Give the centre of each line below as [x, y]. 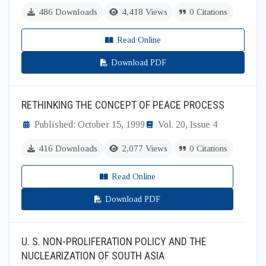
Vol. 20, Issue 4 [188, 124]
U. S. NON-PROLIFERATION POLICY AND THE [114, 241]
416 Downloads [68, 148]
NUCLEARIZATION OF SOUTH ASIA [93, 256]
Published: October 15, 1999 [90, 124]
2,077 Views [145, 148]
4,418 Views [145, 12]
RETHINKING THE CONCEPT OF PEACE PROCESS [123, 105]
